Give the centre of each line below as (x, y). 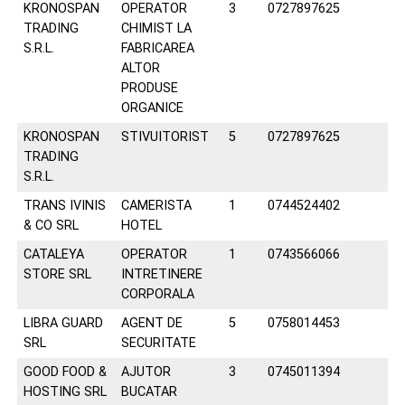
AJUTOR (146, 372)
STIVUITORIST (165, 137)
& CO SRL (51, 226)
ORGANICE (152, 108)
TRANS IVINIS (64, 206)
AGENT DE (151, 323)
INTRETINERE (161, 274)
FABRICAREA (157, 48)
